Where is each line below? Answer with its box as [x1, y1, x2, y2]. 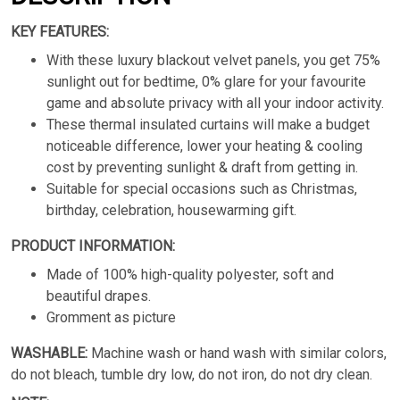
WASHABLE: [11, 345, 91, 362]
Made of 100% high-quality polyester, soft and [46, 266, 334, 284]
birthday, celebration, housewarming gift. [46, 202, 296, 220]
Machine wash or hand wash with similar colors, [91, 345, 387, 362]
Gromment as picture [46, 309, 176, 327]
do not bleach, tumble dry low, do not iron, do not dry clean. [11, 366, 372, 384]
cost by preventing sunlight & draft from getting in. [46, 159, 358, 177]
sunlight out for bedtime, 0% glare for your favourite [46, 73, 366, 91]
